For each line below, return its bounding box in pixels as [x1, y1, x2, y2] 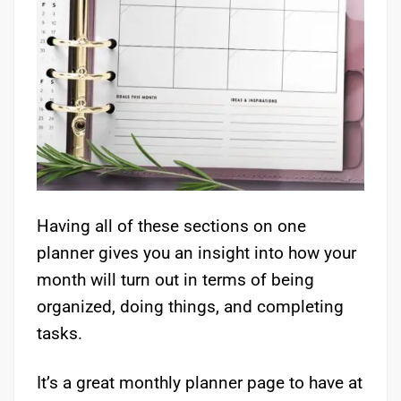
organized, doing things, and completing [37, 296, 344, 318]
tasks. [37, 323, 82, 345]
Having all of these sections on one [37, 216, 306, 237]
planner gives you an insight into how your [37, 243, 356, 264]
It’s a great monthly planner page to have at [37, 372, 363, 394]
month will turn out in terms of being [37, 269, 314, 291]
